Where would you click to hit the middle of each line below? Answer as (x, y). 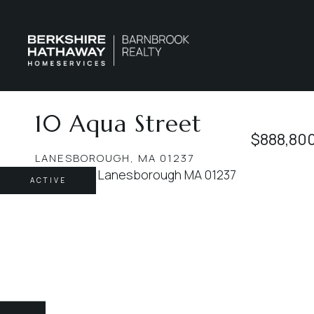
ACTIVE (48, 180)
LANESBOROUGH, (85, 158)
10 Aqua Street (118, 124)
